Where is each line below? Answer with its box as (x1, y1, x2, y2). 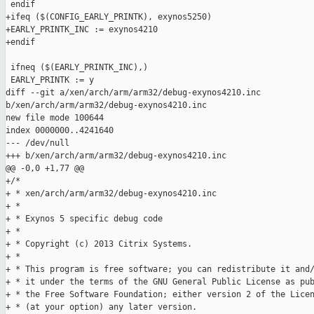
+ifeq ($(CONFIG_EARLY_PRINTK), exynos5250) (6, 12, 212, 22)
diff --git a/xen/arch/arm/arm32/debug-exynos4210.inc (6, 88, 266, 98)
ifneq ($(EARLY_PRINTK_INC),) (6, 62, 148, 73)
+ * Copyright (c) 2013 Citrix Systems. (6, 239, 192, 250)
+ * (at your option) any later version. (6, 302, 197, 313)
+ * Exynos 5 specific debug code (6, 214, 163, 224)
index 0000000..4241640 (6, 125, 114, 136)
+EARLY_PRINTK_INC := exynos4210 (6, 25, 158, 35)
